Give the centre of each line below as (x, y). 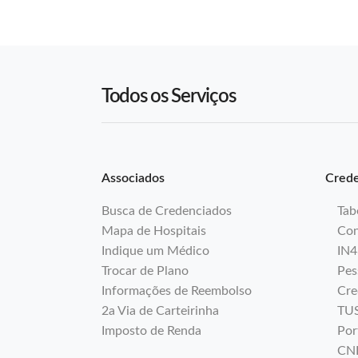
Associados (133, 178)
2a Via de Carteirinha (160, 311)
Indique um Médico (155, 251)
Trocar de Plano (145, 271)
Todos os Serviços (169, 97)
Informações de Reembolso (177, 291)
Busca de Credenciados (167, 211)
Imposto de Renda (151, 331)
